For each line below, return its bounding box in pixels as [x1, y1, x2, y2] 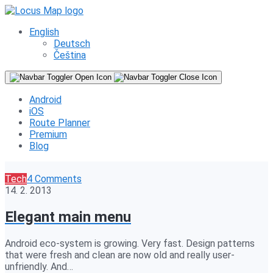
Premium [29, 129, 67, 140]
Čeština [54, 49, 86, 61]
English [29, 26, 59, 38]
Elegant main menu [5, 208, 131, 225]
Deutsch [54, 38, 90, 49]
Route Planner [29, 117, 90, 129]
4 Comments [27, 173, 82, 185]
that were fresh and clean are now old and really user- [5, 249, 235, 261]
